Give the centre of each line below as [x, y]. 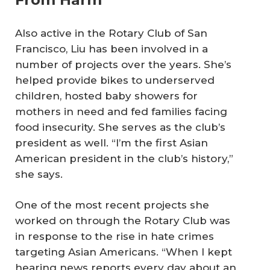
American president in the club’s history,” [124, 158]
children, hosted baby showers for [106, 96]
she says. [39, 174]
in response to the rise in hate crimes [115, 237]
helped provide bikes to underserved [115, 80]
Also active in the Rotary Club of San [111, 33]
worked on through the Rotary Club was [123, 221]
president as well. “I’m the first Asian [111, 143]
